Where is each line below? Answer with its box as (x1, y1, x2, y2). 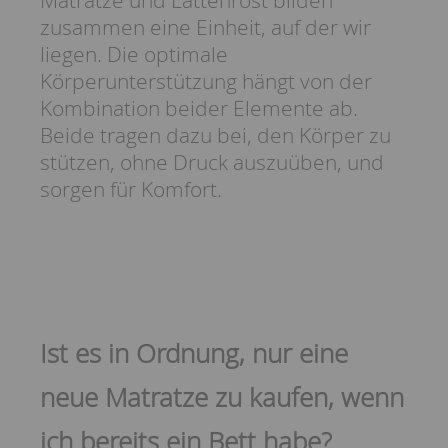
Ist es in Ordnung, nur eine (40, 335, 348, 370)
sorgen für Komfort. (40, 174, 222, 203)
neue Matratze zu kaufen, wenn (40, 379, 404, 414)
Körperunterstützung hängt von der (40, 66, 372, 95)
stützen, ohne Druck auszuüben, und (40, 147, 384, 176)
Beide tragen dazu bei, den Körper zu (40, 120, 391, 149)
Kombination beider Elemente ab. (40, 93, 358, 122)
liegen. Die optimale (40, 39, 228, 68)
